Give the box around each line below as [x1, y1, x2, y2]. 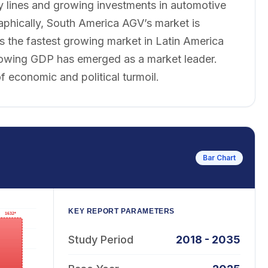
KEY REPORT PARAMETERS [68, 207, 175, 215]
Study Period [68, 233, 134, 246]
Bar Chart [202, 153, 236, 162]
